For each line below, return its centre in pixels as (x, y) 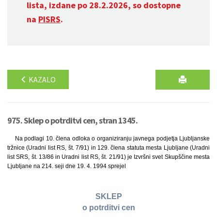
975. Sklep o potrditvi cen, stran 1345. (72, 120)
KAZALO (41, 79)
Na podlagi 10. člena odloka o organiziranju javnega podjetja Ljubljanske (112, 139)
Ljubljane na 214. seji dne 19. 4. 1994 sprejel (67, 166)
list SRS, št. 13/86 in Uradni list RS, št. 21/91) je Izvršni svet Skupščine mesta (108, 157)
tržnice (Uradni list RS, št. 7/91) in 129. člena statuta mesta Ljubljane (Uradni (108, 148)
